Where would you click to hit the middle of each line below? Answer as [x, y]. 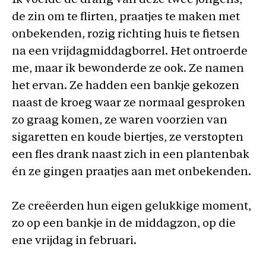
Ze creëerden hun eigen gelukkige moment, [132, 207]
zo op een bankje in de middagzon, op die [124, 224]
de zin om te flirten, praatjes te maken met [126, 18]
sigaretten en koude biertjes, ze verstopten [128, 138]
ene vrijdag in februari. [74, 241]
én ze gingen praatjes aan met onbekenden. [132, 172]
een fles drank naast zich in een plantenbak [131, 155]
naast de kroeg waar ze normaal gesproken [129, 104]
